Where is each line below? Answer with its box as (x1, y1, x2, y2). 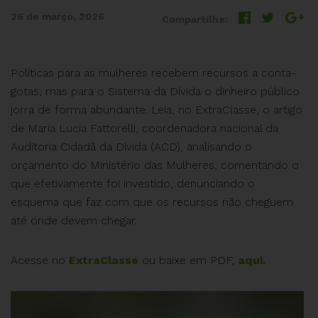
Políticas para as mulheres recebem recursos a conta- (11, 66, 296, 79)
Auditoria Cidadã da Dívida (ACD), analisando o (11, 140, 252, 153)
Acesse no (11, 253, 69, 267)
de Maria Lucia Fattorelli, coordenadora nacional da (11, 121, 278, 135)
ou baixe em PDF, (138, 253, 238, 267)
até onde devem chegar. (11, 214, 137, 227)
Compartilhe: (162, 13, 228, 25)
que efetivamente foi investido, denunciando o (11, 177, 255, 190)
